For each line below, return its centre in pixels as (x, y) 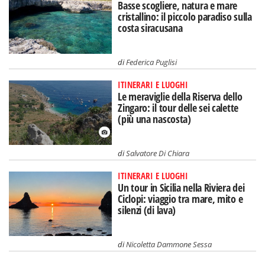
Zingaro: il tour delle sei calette (178, 108)
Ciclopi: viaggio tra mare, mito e (180, 198)
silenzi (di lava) (147, 210)
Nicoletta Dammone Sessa (169, 244)
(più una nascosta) (154, 119)
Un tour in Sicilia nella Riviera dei (181, 187)
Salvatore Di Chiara (158, 153)
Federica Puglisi (152, 62)
